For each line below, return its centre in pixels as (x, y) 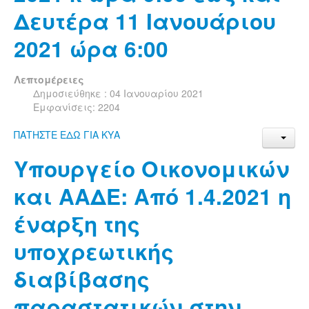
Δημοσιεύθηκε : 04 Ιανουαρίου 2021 (118, 93)
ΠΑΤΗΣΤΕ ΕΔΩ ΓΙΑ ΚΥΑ (68, 134)
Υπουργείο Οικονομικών (152, 168)
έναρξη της (77, 223)
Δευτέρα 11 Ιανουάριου (145, 21)
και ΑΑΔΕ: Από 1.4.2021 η (152, 196)
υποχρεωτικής (94, 251)
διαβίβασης (82, 279)
